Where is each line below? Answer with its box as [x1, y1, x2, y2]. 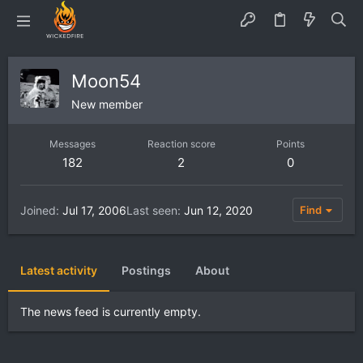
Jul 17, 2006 [62, 203, 126, 217]
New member [71, 97, 143, 111]
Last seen [126, 203, 177, 217]
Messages [49, 138, 96, 150]
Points [275, 138, 305, 150]
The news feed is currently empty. [20, 305, 201, 318]
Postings [122, 263, 171, 277]
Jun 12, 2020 [184, 203, 253, 217]
